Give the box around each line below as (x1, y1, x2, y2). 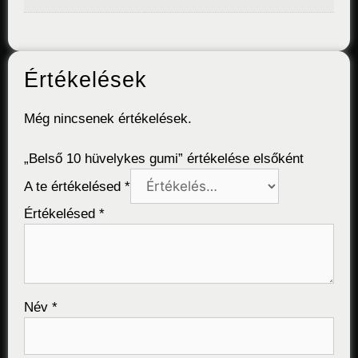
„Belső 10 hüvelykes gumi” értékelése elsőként (24, 151, 304, 167)
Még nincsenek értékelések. (24, 110, 192, 126)
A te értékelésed (24, 179, 125, 195)
